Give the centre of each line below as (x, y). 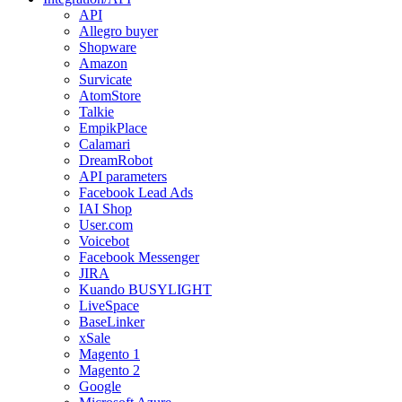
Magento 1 (109, 354)
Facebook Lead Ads (136, 192)
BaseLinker (112, 321)
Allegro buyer (118, 31)
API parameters (123, 176)
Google (100, 386)
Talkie (96, 111)
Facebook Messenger (139, 257)
